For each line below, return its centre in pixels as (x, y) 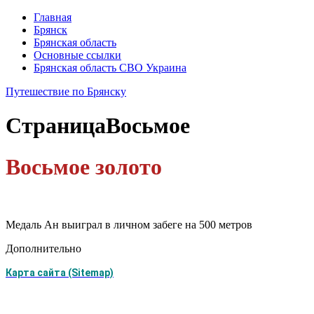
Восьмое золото (84, 166)
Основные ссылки (77, 55)
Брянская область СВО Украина (110, 68)
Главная (53, 17)
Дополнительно (43, 249)
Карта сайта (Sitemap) (60, 273)
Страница (56, 126)
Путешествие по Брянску (66, 91)
